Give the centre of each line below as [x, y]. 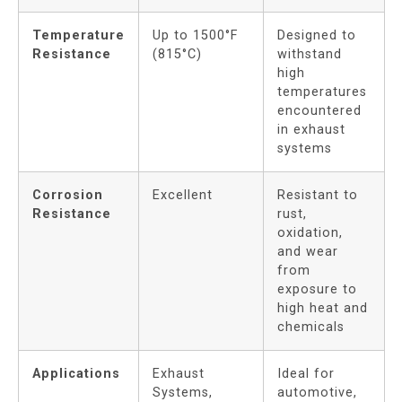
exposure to [317, 289]
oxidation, [310, 233]
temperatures [322, 92]
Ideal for [306, 374]
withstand [310, 54]
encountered [319, 111]
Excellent [183, 195]
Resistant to [318, 195]
